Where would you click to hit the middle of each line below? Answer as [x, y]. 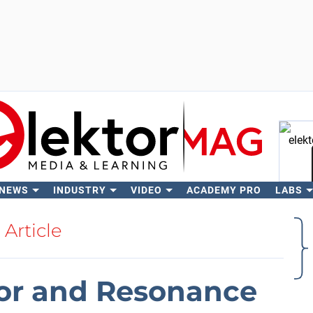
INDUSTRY [79, 190]
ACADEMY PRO [224, 190]
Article [34, 231]
